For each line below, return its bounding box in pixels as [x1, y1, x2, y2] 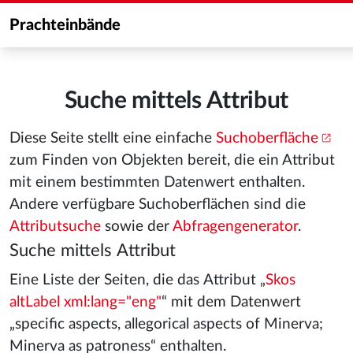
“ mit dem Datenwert [162, 295, 301, 310]
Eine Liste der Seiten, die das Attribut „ [9, 273, 266, 288]
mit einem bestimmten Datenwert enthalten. [9, 175, 305, 190]
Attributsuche [9, 219, 101, 234]
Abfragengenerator [173, 219, 298, 234]
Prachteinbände [9, 17, 121, 33]
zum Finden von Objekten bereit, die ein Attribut [9, 153, 335, 168]
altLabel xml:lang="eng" [9, 295, 162, 310]
